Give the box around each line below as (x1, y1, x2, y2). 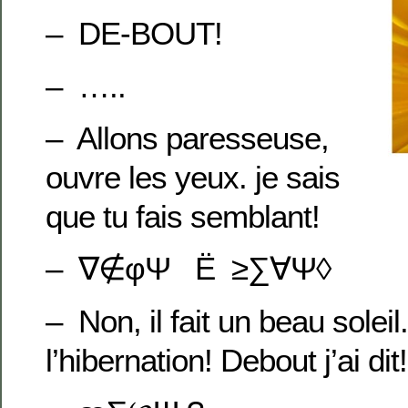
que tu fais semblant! (46, 198, 320, 234)
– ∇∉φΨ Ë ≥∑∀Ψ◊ (46, 250, 331, 287)
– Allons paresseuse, (46, 119, 329, 156)
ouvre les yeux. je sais (46, 158, 340, 195)
